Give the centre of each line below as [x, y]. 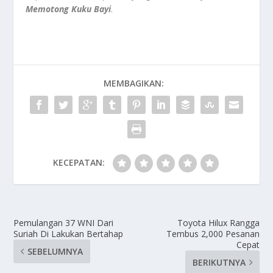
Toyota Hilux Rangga [218, 222]
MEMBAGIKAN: [133, 83]
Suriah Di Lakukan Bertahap [69, 233]
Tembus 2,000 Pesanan [213, 233]
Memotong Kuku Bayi [69, 9]
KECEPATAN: [79, 162]
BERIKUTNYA [219, 262]
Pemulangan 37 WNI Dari [64, 222]
